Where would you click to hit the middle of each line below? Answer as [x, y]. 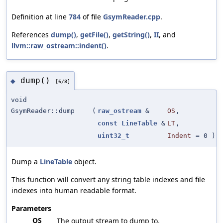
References [31, 34]
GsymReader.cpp [132, 16]
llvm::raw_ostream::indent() [59, 45]
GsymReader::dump [43, 111]
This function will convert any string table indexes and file [108, 179]
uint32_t [113, 135]
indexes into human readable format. [74, 190]
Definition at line [40, 16]
